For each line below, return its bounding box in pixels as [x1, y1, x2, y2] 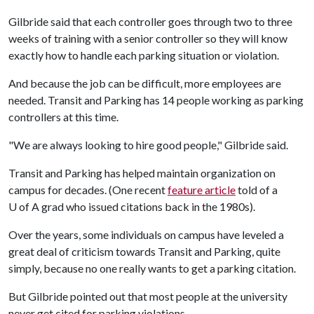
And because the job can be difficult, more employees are [8, 76, 281, 90]
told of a [235, 183, 278, 196]
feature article [168, 183, 235, 196]
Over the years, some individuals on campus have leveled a [8, 228, 284, 241]
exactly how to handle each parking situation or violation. [8, 48, 279, 62]
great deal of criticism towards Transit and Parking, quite [8, 245, 280, 258]
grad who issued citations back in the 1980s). [39, 200, 255, 213]
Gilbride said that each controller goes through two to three [8, 15, 292, 28]
